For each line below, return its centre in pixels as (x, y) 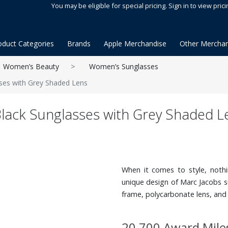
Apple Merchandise (135, 44)
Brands (79, 44)
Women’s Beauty (31, 66)
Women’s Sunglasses (124, 66)
